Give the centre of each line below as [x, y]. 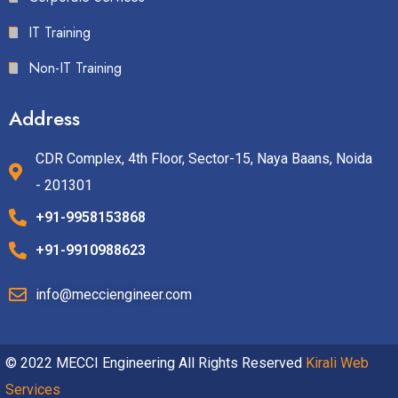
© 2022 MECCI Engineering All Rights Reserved [155, 362]
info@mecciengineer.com [114, 294]
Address [44, 118]
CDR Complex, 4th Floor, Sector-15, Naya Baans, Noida [204, 158]
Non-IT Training [75, 68]
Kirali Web [337, 362]
